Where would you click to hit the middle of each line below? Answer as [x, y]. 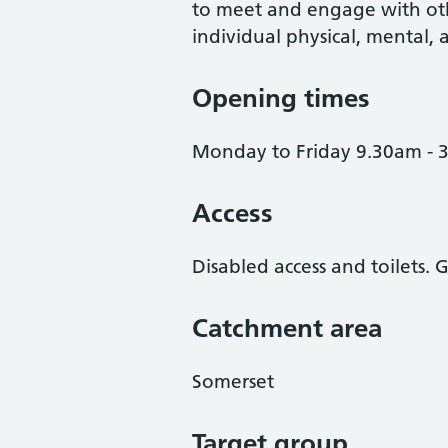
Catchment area [287, 328]
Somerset [233, 381]
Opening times [281, 98]
